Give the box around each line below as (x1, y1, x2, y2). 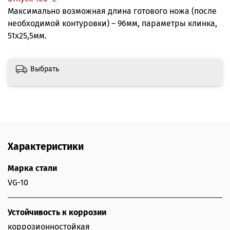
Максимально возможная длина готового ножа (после (8, 6, 217, 16)
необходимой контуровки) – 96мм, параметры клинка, (8, 18, 217, 28)
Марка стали (8, 163, 57, 174)
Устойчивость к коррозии (8, 207, 106, 218)
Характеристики (8, 141, 84, 153)
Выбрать (30, 64, 59, 73)
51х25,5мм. (8, 30, 47, 41)
